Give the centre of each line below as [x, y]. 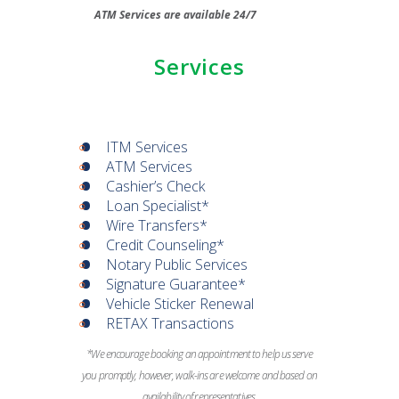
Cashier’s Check [155, 186]
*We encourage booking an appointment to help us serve [199, 354]
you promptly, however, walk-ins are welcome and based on [199, 375]
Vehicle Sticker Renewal [180, 304]
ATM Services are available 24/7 [175, 15]
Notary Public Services [177, 265]
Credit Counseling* [165, 245]
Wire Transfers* [157, 225]
